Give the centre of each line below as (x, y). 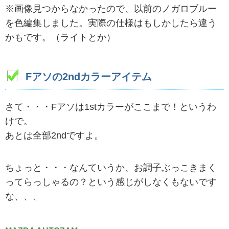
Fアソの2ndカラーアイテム (89, 76)
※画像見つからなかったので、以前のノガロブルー (111, 8)
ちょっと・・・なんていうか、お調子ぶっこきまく (111, 168)
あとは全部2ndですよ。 (54, 135)
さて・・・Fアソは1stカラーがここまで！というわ (111, 107)
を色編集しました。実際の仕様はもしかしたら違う (111, 23)
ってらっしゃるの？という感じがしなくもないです (111, 182)
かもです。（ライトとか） (60, 37)
